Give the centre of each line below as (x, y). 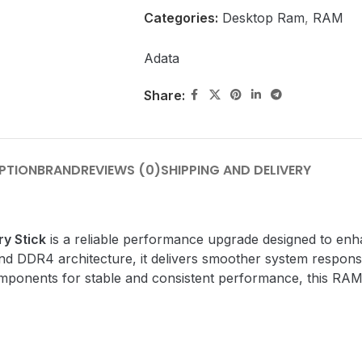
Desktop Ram (263, 18)
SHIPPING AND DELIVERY (236, 170)
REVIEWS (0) (121, 170)
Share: (164, 95)
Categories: (181, 18)
